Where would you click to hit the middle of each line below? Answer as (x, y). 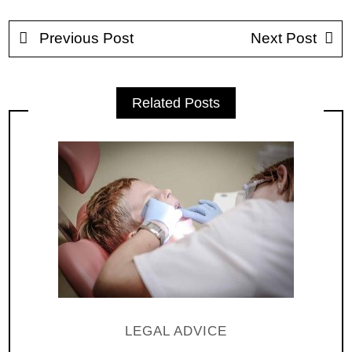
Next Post (284, 38)
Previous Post (84, 38)
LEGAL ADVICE (176, 332)
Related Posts (176, 103)
